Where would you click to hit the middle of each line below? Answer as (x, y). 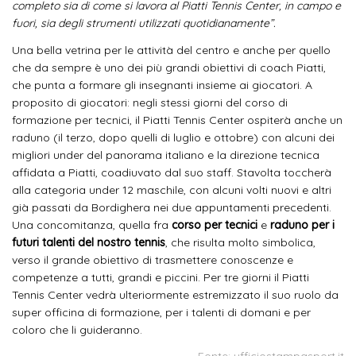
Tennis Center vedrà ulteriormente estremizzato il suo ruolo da (175, 294)
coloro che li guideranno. (77, 329)
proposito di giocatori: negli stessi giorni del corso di (150, 102)
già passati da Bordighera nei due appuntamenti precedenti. (172, 207)
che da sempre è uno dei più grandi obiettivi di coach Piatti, (169, 67)
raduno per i (302, 224)
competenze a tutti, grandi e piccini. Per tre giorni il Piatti (161, 277)
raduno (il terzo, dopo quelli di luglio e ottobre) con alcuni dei (173, 137)
